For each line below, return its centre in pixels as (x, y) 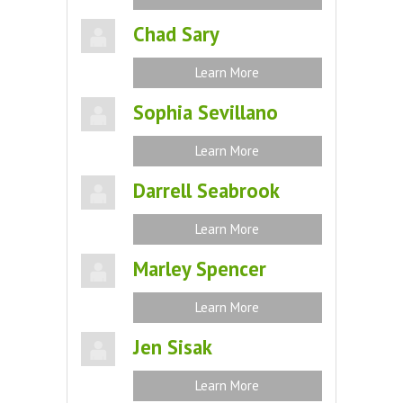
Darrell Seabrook (206, 190)
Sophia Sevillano (205, 112)
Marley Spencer (199, 269)
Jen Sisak (172, 347)
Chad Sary (176, 34)
